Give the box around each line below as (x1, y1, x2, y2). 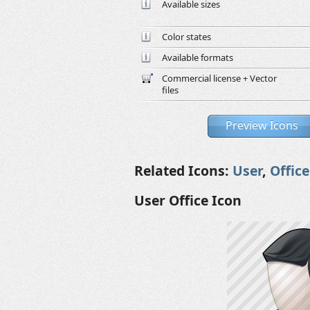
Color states (162, 30, 211, 43)
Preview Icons (225, 118, 298, 133)
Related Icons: (134, 161, 232, 180)
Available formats (162, 51, 233, 64)
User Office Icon (134, 191, 241, 210)
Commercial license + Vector (162, 72, 277, 84)
